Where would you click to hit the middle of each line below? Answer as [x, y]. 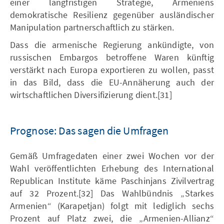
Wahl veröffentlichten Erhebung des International [112, 168]
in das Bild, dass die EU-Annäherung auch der [112, 82]
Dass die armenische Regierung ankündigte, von [112, 44]
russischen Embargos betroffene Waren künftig [112, 57]
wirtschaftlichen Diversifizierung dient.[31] [91, 94]
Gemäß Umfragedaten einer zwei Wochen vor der [112, 155]
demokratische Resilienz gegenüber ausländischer [112, 14]
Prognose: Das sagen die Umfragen [89, 130]
